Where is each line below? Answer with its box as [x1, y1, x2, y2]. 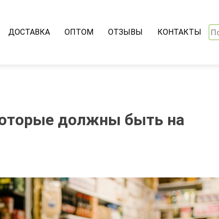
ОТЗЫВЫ [108, 27, 143, 37]
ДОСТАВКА [8, 27, 50, 37]
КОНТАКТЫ [157, 27, 201, 37]
